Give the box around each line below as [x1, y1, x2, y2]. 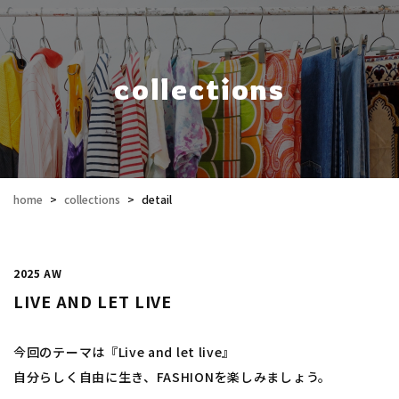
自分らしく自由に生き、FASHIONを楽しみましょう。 [13, 368, 331, 386]
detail [142, 191, 172, 207]
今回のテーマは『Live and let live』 [13, 343, 236, 361]
